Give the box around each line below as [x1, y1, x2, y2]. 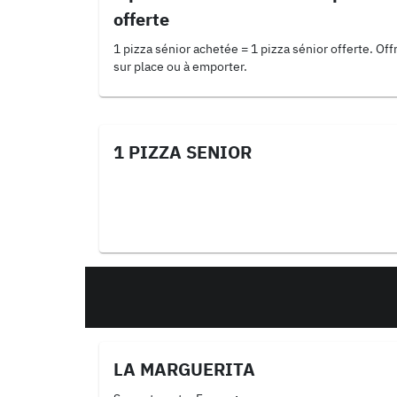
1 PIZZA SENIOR [113, 140, 252, 164]
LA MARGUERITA [113, 357, 255, 381]
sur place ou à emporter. [113, 58, 247, 74]
